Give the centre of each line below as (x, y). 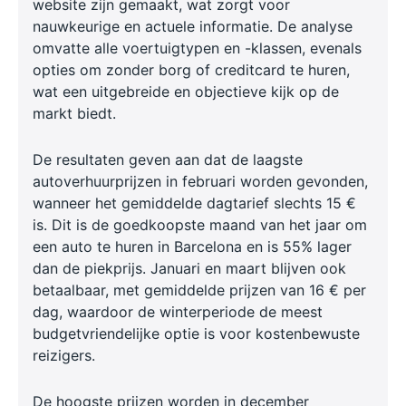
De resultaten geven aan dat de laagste (168, 160)
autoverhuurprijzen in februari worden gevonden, (200, 182)
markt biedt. (74, 114)
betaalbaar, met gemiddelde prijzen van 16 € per (199, 290)
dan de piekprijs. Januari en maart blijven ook (189, 269)
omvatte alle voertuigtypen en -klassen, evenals (197, 48)
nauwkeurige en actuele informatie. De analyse (193, 27)
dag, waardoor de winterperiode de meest (178, 312)
